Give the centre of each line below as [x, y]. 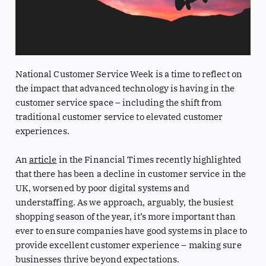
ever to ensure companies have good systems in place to [131, 230]
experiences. [42, 131]
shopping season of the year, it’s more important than [125, 216]
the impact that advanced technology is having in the [125, 88]
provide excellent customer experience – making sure [128, 245]
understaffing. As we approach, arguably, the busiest [124, 202]
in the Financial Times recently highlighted [149, 159]
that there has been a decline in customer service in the [131, 173]
